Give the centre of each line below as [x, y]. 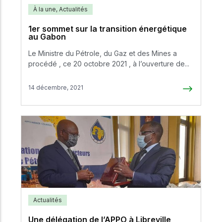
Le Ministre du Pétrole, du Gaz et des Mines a [103, 54]
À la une [45, 9]
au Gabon [47, 37]
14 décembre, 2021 [56, 88]
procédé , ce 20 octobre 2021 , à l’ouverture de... [109, 64]
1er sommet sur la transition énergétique [108, 29]
